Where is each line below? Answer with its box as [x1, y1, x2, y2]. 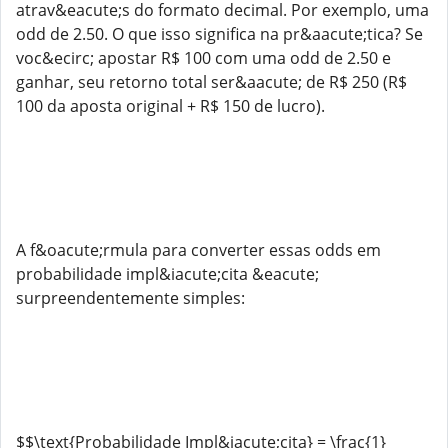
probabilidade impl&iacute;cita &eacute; [16, 263, 319, 285]
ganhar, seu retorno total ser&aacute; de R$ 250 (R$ [16, 71, 407, 93]
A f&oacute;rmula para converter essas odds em [16, 239, 381, 261]
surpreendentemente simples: [16, 287, 245, 309]
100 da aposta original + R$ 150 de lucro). [16, 95, 325, 117]
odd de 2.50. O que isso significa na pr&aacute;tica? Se [16, 23, 423, 45]
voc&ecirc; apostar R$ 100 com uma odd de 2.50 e [16, 47, 391, 69]
